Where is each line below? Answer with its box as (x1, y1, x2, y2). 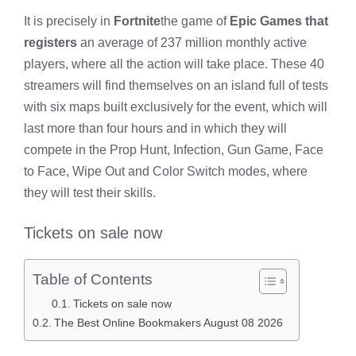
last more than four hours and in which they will (24, 122, 287, 135)
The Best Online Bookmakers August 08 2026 (53, 316, 283, 329)
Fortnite (114, 14, 161, 28)
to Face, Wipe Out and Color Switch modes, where (24, 164, 308, 178)
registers (24, 36, 77, 49)
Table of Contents (33, 271, 153, 288)
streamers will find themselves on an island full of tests (24, 79, 328, 92)
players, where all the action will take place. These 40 (24, 57, 324, 71)
